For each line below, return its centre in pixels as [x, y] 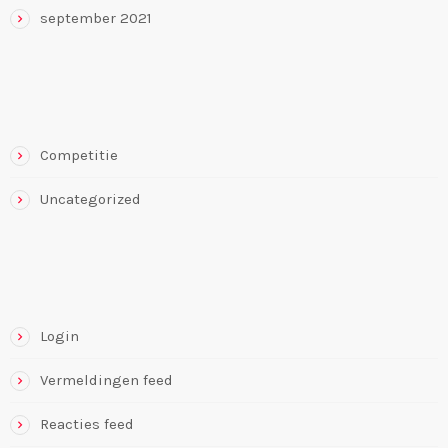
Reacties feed [87, 424]
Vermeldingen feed [106, 380]
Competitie [79, 155]
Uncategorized [90, 199]
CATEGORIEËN [64, 103]
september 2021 [96, 18]
